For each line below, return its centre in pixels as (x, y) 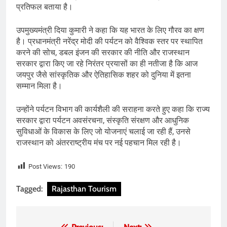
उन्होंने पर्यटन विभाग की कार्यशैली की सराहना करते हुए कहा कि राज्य (113, 109)
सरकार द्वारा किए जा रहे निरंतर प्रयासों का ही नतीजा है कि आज (107, 64)
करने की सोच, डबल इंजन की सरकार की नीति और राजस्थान (103, 53)
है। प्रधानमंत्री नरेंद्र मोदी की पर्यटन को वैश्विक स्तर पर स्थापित (109, 42)
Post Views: (45, 167)
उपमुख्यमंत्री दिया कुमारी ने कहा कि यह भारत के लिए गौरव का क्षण (110, 30)
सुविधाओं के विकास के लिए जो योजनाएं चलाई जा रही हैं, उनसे (103, 132)
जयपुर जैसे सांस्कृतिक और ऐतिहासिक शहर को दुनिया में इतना (104, 75)
